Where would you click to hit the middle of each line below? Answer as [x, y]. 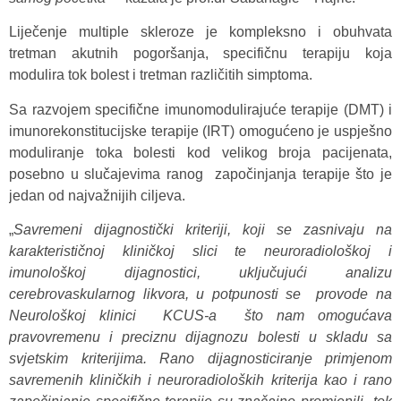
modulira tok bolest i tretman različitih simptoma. [161, 75]
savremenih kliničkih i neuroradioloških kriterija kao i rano [200, 380]
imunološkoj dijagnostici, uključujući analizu [200, 273]
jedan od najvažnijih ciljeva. [97, 195]
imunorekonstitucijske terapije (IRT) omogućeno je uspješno [200, 131]
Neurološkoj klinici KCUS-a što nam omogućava [200, 316]
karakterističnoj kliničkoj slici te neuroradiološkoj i [200, 252]
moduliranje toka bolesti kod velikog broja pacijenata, [200, 152]
